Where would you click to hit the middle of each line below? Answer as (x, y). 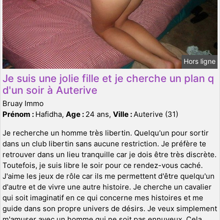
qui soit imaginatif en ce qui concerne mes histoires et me (103, 197)
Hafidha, (51, 114)
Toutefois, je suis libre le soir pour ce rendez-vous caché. (103, 165)
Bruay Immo (23, 103)
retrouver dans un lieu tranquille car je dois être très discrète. (110, 154)
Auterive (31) (156, 114)
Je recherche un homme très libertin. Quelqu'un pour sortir (106, 133)
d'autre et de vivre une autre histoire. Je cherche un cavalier (107, 187)
